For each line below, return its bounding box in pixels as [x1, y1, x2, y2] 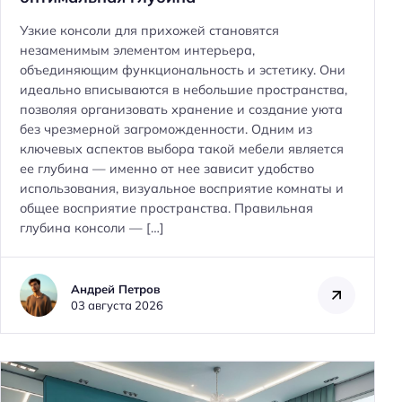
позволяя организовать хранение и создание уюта [20, 100, 343, 118]
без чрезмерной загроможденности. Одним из [20, 120, 312, 137]
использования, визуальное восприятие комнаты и [20, 179, 344, 197]
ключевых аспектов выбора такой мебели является [20, 140, 344, 157]
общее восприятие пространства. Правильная [20, 199, 313, 216]
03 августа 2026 [71, 298, 163, 313]
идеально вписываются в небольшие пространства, [20, 81, 347, 98]
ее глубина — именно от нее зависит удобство [20, 160, 314, 177]
